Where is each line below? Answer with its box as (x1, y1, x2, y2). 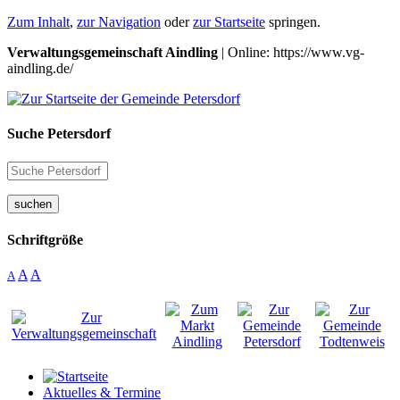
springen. (265, 14, 321, 29)
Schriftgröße (7, 231, 83, 247)
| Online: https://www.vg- (218, 45, 364, 60)
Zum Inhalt (7, 14, 70, 29)
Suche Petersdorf (7, 126, 111, 142)
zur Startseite (193, 14, 265, 29)
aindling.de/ (7, 61, 73, 76)
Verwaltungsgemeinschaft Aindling (7, 45, 218, 60)
